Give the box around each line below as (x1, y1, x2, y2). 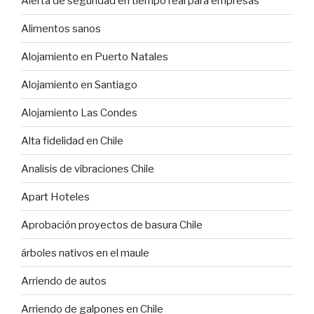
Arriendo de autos (21, 274, 107, 287)
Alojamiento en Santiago (21, 78, 137, 91)
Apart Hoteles (21, 190, 90, 203)
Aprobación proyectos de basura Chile (21, 218, 203, 231)
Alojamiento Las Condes (21, 106, 137, 119)
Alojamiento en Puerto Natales (21, 50, 168, 63)
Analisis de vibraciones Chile (21, 162, 154, 175)
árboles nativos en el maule (21, 246, 149, 259)
